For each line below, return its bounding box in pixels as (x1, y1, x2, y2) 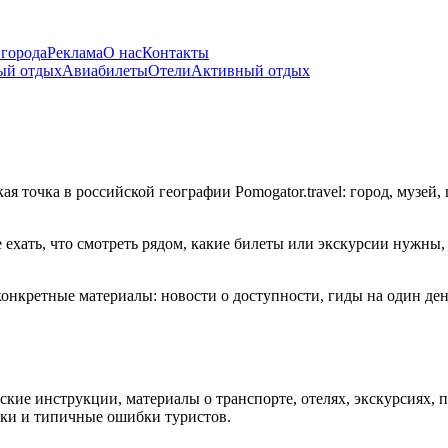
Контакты (142, 44, 209, 61)
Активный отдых (191, 62, 310, 79)
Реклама (47, 44, 103, 61)
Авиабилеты (62, 62, 148, 79)
